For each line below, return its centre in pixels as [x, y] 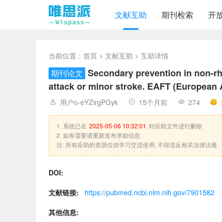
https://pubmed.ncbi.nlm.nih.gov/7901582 [150, 192]
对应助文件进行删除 [175, 126]
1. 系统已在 [72, 126]
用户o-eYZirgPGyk [89, 102]
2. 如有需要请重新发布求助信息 [98, 135]
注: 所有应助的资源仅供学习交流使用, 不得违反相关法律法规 [137, 144]
